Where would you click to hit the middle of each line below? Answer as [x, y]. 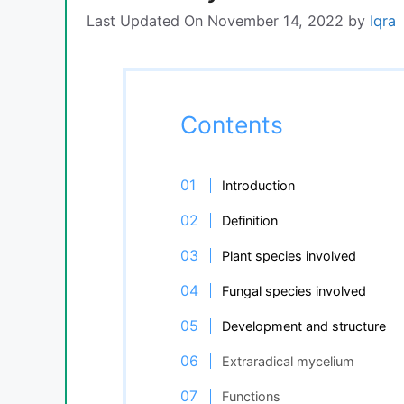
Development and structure [303, 326]
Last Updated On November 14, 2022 [215, 20]
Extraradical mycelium [288, 361]
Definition [249, 220]
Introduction [258, 185]
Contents [232, 124]
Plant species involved [289, 255]
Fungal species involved [295, 290]
